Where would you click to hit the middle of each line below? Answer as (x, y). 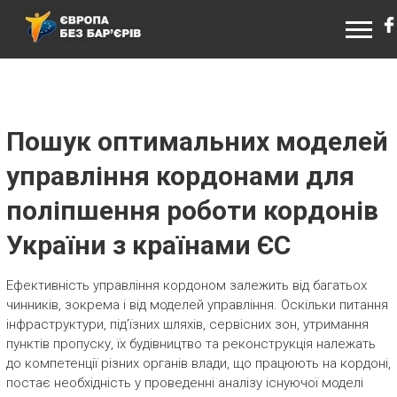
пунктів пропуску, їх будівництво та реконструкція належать (191, 344)
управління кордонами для (180, 176)
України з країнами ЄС (148, 245)
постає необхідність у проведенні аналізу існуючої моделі (184, 383)
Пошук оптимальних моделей (197, 141)
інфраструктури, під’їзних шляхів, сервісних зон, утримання (187, 324)
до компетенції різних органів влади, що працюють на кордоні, (198, 363)
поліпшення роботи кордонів (192, 210)
